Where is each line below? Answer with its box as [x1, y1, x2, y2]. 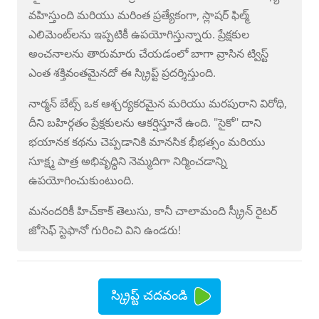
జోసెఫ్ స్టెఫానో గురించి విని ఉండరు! [28, 221, 181, 238]
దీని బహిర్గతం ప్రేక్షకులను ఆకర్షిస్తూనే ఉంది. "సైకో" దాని [28, 114, 261, 130]
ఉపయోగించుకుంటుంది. [28, 172, 134, 188]
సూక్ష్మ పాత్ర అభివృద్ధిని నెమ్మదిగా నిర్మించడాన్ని [28, 152, 227, 169]
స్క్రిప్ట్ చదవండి [111, 286, 189, 304]
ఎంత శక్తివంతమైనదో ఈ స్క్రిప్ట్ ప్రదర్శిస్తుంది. [28, 64, 216, 80]
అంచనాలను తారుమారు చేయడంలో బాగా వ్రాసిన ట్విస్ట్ [28, 45, 268, 61]
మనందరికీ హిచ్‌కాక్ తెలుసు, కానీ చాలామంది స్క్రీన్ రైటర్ [28, 202, 277, 219]
